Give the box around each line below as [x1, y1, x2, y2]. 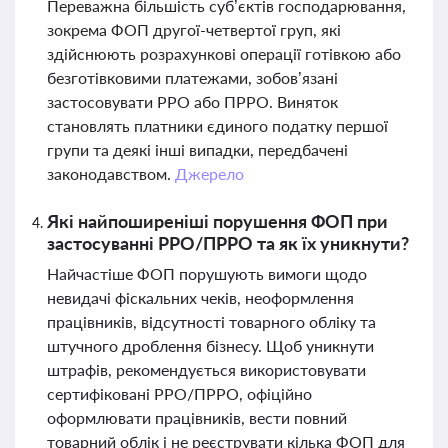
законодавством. [47, 164, 175, 183]
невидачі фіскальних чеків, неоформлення [47, 288, 354, 307]
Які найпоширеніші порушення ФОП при [47, 210, 388, 232]
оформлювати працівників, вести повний [47, 408, 347, 427]
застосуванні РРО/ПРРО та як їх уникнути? [47, 232, 409, 254]
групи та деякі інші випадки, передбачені [47, 140, 348, 159]
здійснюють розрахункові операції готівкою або [47, 44, 401, 63]
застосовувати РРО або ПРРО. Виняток [47, 92, 338, 111]
